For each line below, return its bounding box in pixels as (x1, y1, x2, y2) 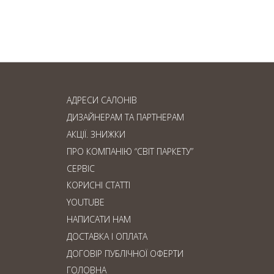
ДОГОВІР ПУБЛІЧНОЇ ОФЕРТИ (67, 247, 184, 259)
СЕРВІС (67, 162, 95, 174)
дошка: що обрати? (42, 11, 178, 31)
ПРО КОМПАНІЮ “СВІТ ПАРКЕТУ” (67, 145, 194, 157)
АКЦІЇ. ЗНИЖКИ (67, 128, 126, 141)
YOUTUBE (67, 196, 105, 209)
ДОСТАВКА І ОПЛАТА (67, 230, 148, 242)
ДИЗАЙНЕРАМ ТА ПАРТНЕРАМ (67, 111, 185, 124)
